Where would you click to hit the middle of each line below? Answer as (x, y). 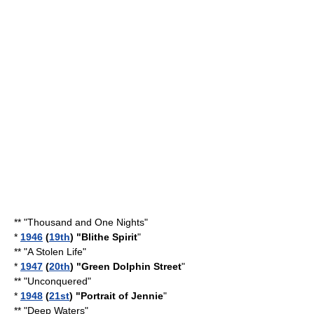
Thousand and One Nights (86, 222)
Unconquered (57, 281)
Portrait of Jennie (122, 296)
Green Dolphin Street (131, 266)
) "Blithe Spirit (104, 237)
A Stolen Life (55, 252)
